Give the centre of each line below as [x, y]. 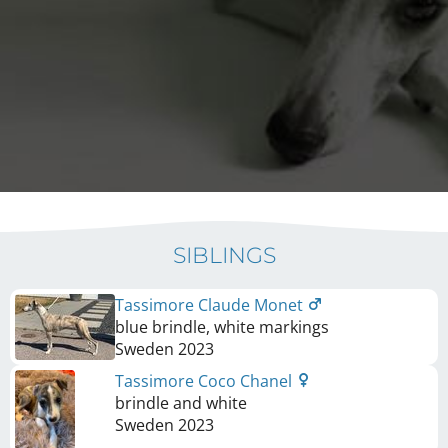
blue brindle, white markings [222, 326]
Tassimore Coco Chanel [205, 380]
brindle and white [181, 402]
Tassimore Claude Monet [211, 304]
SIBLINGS [224, 255]
